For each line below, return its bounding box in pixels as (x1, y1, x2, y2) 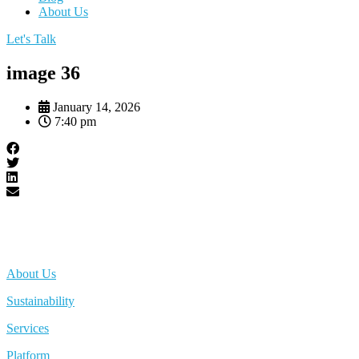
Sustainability (6, 293, 75, 308)
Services (6, 321, 49, 335)
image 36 (6, 62, 80, 83)
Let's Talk (6, 32, 56, 46)
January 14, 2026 (53, 99, 140, 114)
